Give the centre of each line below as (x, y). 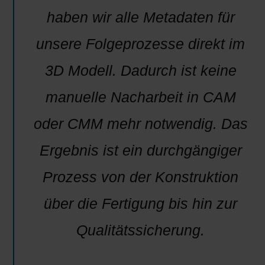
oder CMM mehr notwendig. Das (140, 123)
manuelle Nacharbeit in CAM (140, 97)
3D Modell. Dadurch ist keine (140, 70)
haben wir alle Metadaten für (140, 17)
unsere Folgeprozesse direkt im (140, 43)
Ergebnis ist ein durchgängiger (140, 150)
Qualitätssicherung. (140, 230)
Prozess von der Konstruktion (140, 177)
